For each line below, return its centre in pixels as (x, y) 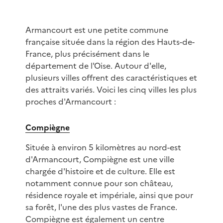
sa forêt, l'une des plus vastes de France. (101, 207)
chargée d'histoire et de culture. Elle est (100, 171)
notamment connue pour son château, (99, 183)
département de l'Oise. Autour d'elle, (96, 66)
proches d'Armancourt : (70, 102)
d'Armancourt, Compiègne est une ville (100, 160)
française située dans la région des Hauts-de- (110, 42)
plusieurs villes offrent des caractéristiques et (111, 78)
